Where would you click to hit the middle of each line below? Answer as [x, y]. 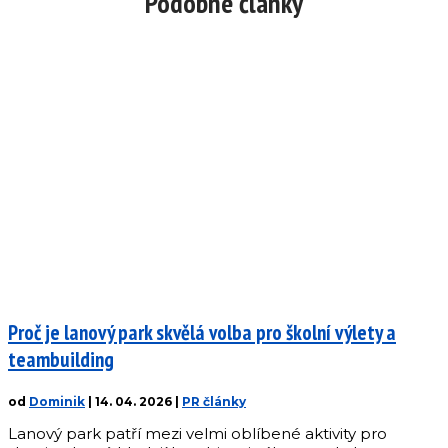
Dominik [57, 402]
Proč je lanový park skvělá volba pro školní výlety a [202, 333]
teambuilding [61, 360]
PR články [214, 402]
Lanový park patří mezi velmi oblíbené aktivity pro [197, 434]
